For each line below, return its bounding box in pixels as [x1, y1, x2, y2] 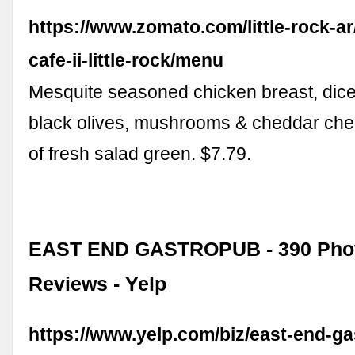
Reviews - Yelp [29, 273, 167, 295]
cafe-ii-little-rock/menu [29, 49, 224, 71]
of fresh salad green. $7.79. [29, 143, 252, 164]
